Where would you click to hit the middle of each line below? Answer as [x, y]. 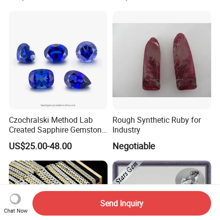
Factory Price [135, 9]
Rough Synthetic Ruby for [156, 120]
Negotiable [134, 146]
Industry [126, 129]
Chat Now [15, 210]
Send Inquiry [122, 203]
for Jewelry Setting [41, 139]
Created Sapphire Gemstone [57, 129]
